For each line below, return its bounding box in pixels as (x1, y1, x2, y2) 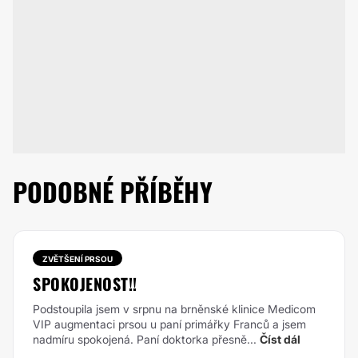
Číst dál (260, 332, 300, 346)
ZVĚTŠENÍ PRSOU (42, 254, 113, 264)
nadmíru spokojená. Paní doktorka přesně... (33, 332, 257, 346)
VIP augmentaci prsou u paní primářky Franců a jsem (33, 317, 306, 331)
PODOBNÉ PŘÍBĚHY (13, 173, 213, 210)
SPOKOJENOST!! (33, 272, 137, 296)
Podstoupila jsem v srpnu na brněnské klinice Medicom (33, 302, 316, 316)
